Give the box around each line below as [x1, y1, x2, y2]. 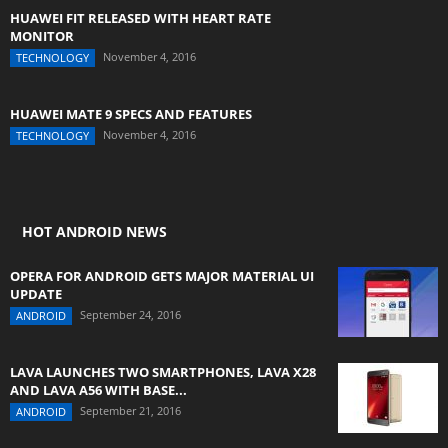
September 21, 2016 [80, 403, 181, 418]
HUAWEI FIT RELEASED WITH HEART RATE [10, 9, 271, 27]
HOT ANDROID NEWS [22, 222, 167, 241]
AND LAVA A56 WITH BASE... [10, 381, 187, 399]
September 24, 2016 [80, 307, 181, 322]
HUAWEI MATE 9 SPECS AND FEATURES [10, 105, 252, 123]
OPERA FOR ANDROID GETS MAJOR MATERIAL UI [10, 267, 314, 285]
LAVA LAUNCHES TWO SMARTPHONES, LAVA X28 [10, 363, 316, 381]
